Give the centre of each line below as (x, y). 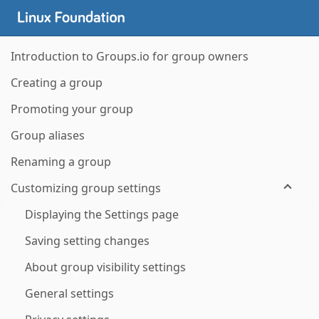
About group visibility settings (105, 267)
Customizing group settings (86, 188)
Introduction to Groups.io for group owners (130, 56)
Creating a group (57, 83)
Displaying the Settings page (102, 214)
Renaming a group (61, 162)
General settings (69, 293)
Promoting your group (72, 109)
